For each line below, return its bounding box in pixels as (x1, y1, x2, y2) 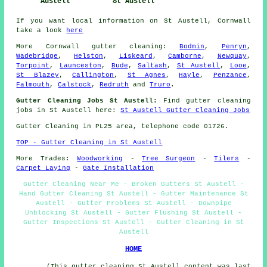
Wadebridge (16, 52, 58, 60)
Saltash (138, 61, 167, 69)
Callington (72, 71, 114, 79)
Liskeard (119, 52, 153, 60)
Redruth (100, 80, 129, 88)
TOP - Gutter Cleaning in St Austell (16, 138, 163, 146)
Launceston (60, 61, 101, 69)
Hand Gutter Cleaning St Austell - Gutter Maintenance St (18, 190, 249, 197)
